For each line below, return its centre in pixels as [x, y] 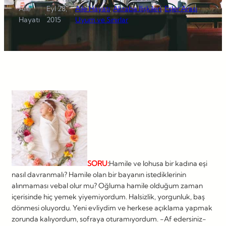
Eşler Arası [181, 8]
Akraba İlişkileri [137, 8]
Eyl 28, [56, 8]
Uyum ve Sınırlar [102, 19]
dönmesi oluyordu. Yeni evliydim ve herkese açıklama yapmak [112, 208]
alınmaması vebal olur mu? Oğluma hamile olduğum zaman [107, 185]
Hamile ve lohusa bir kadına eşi [158, 163]
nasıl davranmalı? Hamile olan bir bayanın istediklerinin [99, 174]
